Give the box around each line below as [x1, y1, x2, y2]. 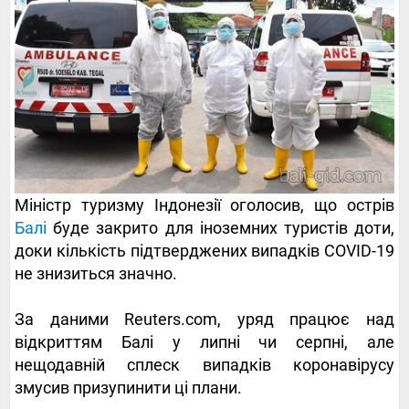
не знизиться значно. [15, 263, 177, 283]
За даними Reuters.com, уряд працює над [15, 309, 394, 329]
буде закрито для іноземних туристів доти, [47, 217, 394, 237]
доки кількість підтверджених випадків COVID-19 [15, 240, 394, 260]
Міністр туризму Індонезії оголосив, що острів [15, 194, 394, 215]
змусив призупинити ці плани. [15, 377, 242, 397]
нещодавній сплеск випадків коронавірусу [15, 354, 394, 374]
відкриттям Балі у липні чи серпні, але [15, 331, 394, 351]
